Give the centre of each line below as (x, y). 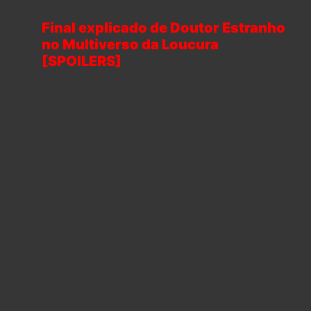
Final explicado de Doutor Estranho (163, 27)
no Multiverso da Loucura (130, 44)
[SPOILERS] (82, 61)
